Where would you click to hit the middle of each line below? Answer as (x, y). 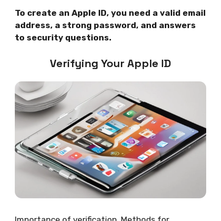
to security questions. (63, 38)
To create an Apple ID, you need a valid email (110, 13)
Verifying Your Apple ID (110, 63)
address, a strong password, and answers (105, 25)
